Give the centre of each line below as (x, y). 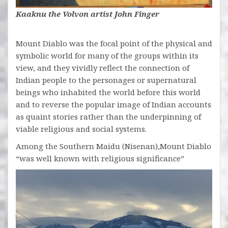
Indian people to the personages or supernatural (106, 80)
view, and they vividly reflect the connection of (103, 68)
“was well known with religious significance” (100, 159)
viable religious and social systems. (81, 129)
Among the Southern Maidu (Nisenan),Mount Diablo (113, 146)
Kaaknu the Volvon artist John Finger (88, 14)
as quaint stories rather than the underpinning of (108, 117)
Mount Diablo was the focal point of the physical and (114, 44)
